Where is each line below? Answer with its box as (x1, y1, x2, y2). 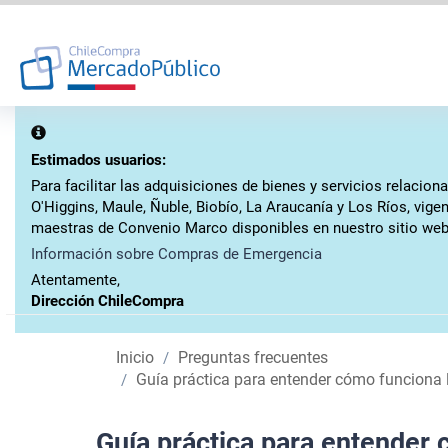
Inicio (116, 347, 154, 367)
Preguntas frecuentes (178, 347, 328, 367)
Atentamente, (31, 270, 120, 289)
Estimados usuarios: (31, 150, 166, 169)
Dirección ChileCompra (31, 291, 184, 310)
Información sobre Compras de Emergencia (31, 244, 322, 263)
